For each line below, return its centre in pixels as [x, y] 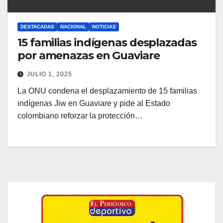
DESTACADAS [37, 27]
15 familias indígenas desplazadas [107, 43]
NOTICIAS [104, 27]
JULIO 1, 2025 [50, 74]
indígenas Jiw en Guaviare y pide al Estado [94, 104]
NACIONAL [73, 27]
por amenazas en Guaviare [89, 56]
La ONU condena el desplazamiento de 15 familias [107, 91]
